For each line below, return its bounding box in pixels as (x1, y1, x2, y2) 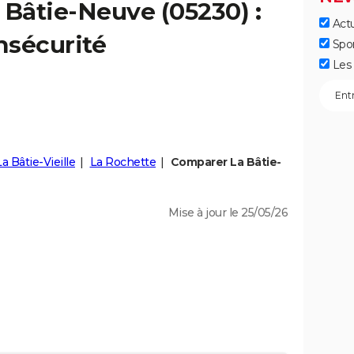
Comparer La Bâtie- (170, 155, 281, 169)
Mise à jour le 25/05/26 (168, 205, 288, 220)
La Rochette (89, 155, 156, 169)
